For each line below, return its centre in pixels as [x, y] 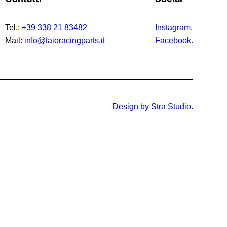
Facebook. [174, 40]
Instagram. [174, 27]
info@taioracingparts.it [64, 40]
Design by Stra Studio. [153, 106]
